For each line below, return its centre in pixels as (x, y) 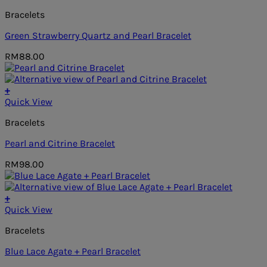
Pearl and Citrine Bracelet (60, 144)
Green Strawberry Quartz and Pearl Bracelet (98, 36)
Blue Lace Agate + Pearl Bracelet (73, 252)
